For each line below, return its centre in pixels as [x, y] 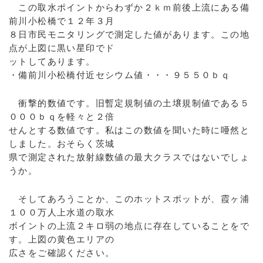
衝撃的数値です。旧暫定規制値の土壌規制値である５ [129, 103]
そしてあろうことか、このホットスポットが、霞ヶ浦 [129, 199]
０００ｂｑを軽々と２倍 [62, 117]
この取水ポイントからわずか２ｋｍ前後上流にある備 [129, 7]
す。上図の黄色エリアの [62, 239]
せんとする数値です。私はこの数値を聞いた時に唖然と [129, 130]
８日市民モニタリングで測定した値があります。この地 [129, 34]
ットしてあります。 [52, 61]
